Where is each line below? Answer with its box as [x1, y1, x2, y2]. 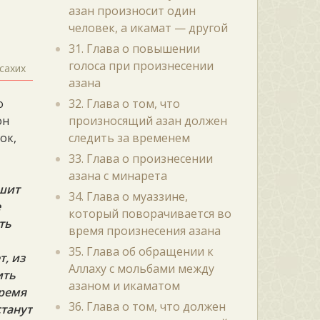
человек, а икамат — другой [68, 20, 228, 36]
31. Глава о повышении [68, 41, 200, 56]
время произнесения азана [68, 223, 221, 239]
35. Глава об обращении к [68, 244, 214, 259]
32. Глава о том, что [68, 96, 180, 111]
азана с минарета [68, 168, 167, 184]
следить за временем [68, 130, 190, 146]
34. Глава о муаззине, [68, 189, 188, 204]
